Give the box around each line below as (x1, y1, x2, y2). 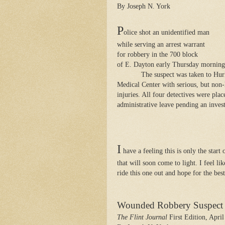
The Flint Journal (117, 213, 167, 221)
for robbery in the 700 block (117, 50, 198, 58)
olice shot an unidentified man (124, 28, 209, 36)
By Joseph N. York (117, 2, 170, 10)
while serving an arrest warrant (117, 40, 205, 48)
